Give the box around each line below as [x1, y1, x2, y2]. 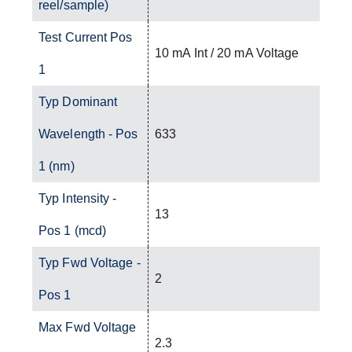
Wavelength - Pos [38, 126, 138, 141]
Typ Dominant [38, 94, 118, 108]
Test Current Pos [38, 30, 133, 44]
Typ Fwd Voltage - [38, 255, 141, 269]
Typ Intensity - [38, 191, 117, 205]
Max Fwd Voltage [38, 320, 137, 334]
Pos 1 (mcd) [38, 223, 107, 237]
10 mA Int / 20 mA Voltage [155, 46, 299, 60]
